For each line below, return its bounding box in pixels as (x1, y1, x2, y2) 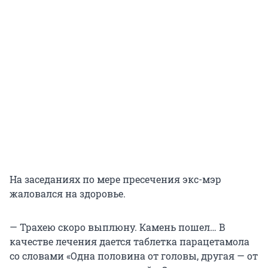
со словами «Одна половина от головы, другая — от (10, 249, 258, 263)
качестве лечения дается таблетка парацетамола (10, 235, 249, 248)
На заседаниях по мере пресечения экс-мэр (10, 173, 221, 186)
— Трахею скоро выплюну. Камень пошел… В (10, 221, 226, 234)
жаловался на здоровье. (10, 187, 126, 200)
